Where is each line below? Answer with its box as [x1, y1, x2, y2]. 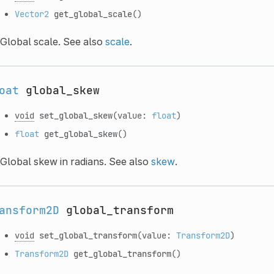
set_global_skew [39, 109, 113, 121]
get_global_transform [73, 247, 171, 259]
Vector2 [14, 7, 49, 20]
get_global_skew [43, 127, 117, 139]
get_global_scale [53, 7, 132, 20]
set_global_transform [39, 229, 137, 241]
